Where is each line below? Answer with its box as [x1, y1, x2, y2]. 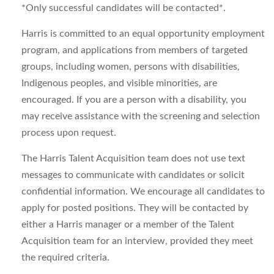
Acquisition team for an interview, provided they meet [21, 236, 253, 246]
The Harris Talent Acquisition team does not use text [21, 154, 245, 163]
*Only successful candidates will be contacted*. [21, 3, 226, 13]
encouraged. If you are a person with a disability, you [21, 95, 246, 105]
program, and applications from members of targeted [21, 45, 248, 55]
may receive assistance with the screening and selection [21, 111, 260, 121]
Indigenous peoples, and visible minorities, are [21, 78, 217, 88]
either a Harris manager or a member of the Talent [21, 220, 234, 229]
